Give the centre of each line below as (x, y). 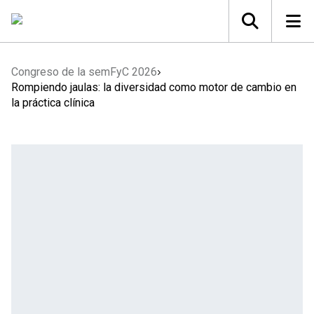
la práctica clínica (53, 103)
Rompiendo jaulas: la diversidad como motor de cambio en (154, 87)
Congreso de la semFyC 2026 (84, 72)
